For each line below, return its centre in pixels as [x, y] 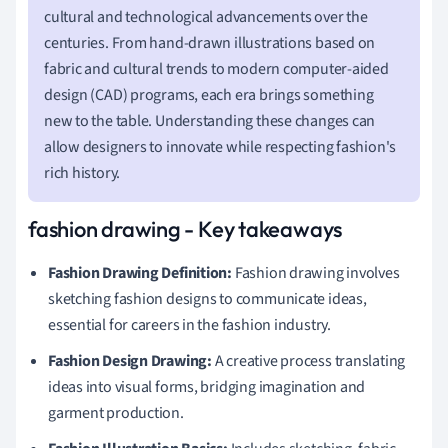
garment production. [116, 412]
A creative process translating [308, 360]
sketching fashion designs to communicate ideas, [207, 298]
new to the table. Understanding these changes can [210, 120]
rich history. [82, 172]
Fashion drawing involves [316, 272]
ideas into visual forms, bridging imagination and [207, 386]
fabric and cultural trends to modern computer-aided [216, 68]
